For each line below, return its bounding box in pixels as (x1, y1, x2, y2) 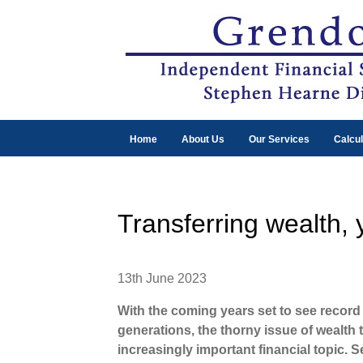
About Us (181, 134, 224, 145)
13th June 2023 (117, 271, 207, 285)
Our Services (248, 134, 310, 145)
